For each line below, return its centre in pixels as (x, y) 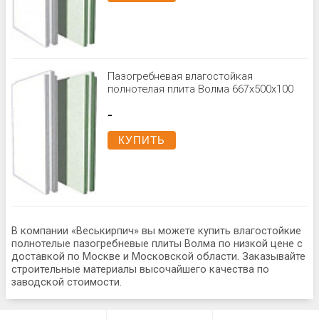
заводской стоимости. (67, 282)
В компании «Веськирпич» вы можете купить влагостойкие (156, 231)
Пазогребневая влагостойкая (180, 76)
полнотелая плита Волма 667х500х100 (200, 89)
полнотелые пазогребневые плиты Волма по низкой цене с (157, 244)
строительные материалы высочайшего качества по (140, 269)
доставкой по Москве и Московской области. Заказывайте (158, 256)
